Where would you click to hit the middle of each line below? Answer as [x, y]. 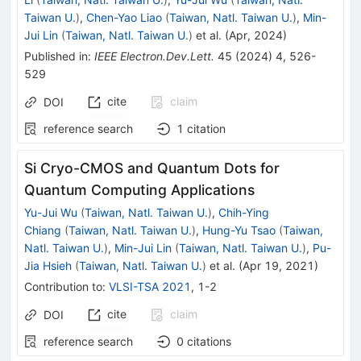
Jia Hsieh [48, 265]
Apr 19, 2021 [278, 265]
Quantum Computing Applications [139, 189]
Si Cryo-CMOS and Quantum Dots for [152, 168]
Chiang [43, 230]
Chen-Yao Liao [124, 17]
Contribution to [63, 286]
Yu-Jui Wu [51, 212]
